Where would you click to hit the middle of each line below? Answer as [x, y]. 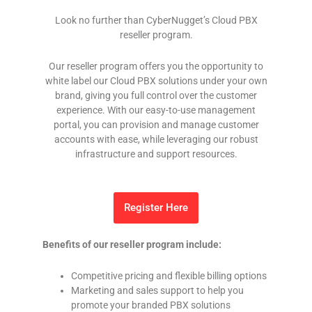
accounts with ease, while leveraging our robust [156, 140]
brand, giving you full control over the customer [156, 96]
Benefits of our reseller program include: [132, 245]
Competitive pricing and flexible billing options [169, 276]
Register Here [156, 208]
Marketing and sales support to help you [158, 291]
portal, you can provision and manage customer [156, 125]
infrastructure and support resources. [156, 154]
